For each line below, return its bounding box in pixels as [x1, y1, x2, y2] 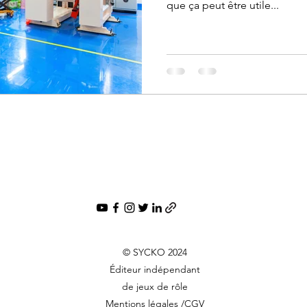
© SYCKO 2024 [122, 245, 187, 258]
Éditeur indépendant [109, 262, 200, 275]
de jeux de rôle [121, 280, 188, 293]
